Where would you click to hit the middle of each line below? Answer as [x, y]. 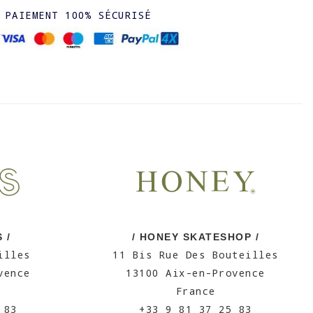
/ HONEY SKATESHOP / [196, 237]
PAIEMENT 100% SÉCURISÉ [78, 15]
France [196, 291]
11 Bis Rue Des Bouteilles [196, 255]
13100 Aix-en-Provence [196, 273]
